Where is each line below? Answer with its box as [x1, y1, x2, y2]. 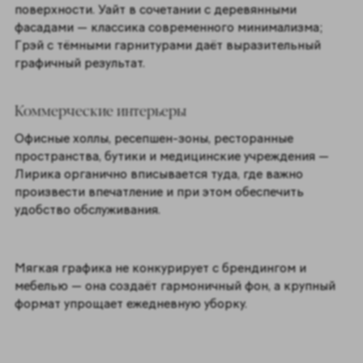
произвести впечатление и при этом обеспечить [14, 183, 304, 199]
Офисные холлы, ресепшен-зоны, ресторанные [14, 130, 293, 146]
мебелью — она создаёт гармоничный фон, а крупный [14, 278, 335, 294]
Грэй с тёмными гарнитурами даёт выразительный [14, 36, 321, 53]
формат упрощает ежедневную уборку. [14, 296, 250, 312]
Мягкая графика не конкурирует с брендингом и [14, 260, 306, 276]
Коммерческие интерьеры [14, 99, 186, 120]
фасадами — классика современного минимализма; [14, 19, 322, 35]
